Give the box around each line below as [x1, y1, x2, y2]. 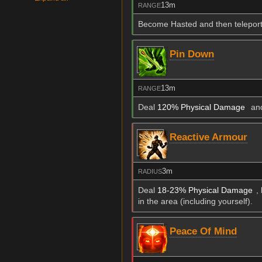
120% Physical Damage [157, 102, 245, 112]
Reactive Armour [170, 131, 247, 143]
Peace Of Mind [170, 225, 237, 237]
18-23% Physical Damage [157, 185, 253, 195]
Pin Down [170, 48, 214, 60]
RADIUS [138, 167, 162, 175]
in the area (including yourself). [138, 196, 253, 206]
